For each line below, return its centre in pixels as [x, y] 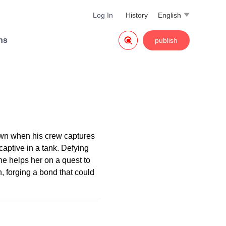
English [169, 15]
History [137, 15]
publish [166, 40]
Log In [103, 15]
